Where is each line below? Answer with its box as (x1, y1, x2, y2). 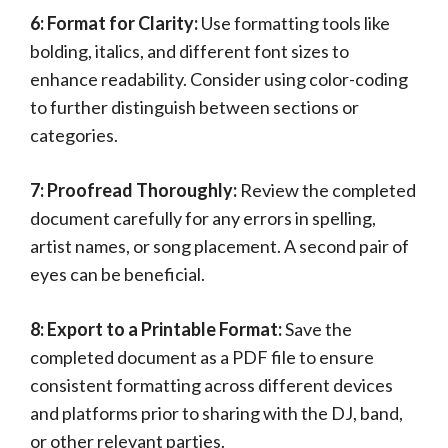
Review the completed (237, 179, 416, 201)
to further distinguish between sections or (30, 96, 359, 118)
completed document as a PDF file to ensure (30, 346, 374, 368)
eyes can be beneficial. (30, 263, 205, 285)
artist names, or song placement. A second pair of (30, 235, 409, 257)
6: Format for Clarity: (30, 12, 198, 34)
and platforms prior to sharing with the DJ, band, (30, 402, 403, 424)
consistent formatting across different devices (30, 374, 393, 396)
